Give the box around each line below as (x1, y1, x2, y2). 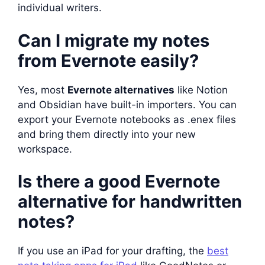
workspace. (18, 143, 72, 155)
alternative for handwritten (18, 191, 242, 212)
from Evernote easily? (18, 50, 199, 71)
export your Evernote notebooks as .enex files (18, 113, 236, 125)
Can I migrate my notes (18, 30, 209, 51)
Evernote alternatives (67, 83, 174, 96)
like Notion (174, 83, 228, 96)
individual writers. (18, 2, 102, 14)
